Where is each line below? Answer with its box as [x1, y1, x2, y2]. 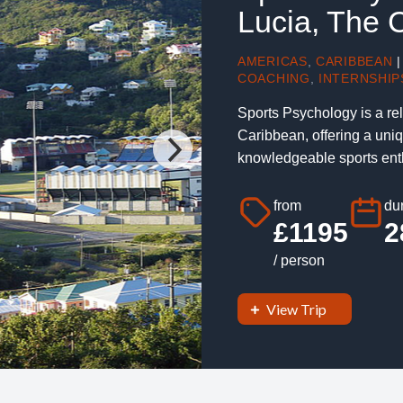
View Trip [266, 300, 327, 318]
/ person [273, 252, 325, 268]
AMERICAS [237, 53, 308, 68]
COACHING [237, 70, 310, 85]
